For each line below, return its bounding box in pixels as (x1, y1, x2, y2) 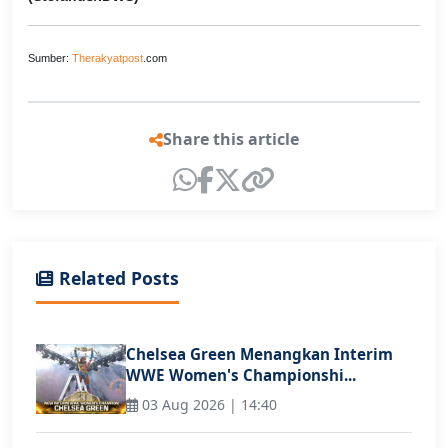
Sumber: (28, 51, 72, 64)
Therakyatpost (72, 51, 143, 64)
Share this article (163, 128, 299, 151)
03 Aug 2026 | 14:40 (138, 394, 277, 414)
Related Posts (54, 266, 179, 291)
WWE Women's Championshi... (126, 365, 356, 386)
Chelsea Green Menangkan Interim (126, 344, 393, 365)
